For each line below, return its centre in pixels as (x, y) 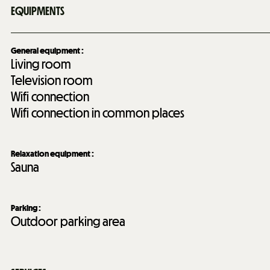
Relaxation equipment (51, 154)
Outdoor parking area (68, 222)
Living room (41, 64)
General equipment (46, 51)
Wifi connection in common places (98, 113)
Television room (52, 81)
